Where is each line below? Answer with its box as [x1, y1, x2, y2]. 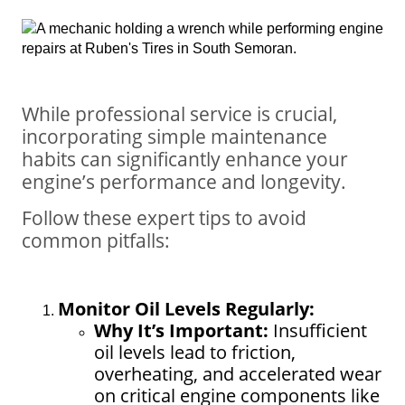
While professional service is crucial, [22, 100, 337, 127]
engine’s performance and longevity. [22, 168, 346, 195]
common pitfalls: [22, 226, 170, 253]
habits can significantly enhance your [22, 146, 348, 173]
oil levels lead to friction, [94, 339, 296, 364]
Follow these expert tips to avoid [22, 203, 306, 231]
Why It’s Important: [94, 317, 268, 343]
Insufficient [268, 317, 367, 343]
